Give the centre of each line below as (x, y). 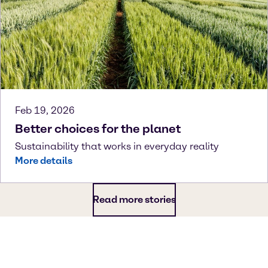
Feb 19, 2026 (45, 110)
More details (44, 160)
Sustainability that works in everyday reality (117, 146)
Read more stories (134, 199)
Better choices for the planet (98, 128)
